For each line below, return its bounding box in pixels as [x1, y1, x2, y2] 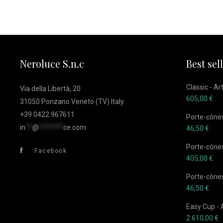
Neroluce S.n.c [20, 57, 84, 70]
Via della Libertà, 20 [20, 85, 81, 93]
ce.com [63, 123, 86, 131]
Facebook [34, 147, 67, 154]
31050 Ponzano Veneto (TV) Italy [20, 98, 124, 106]
